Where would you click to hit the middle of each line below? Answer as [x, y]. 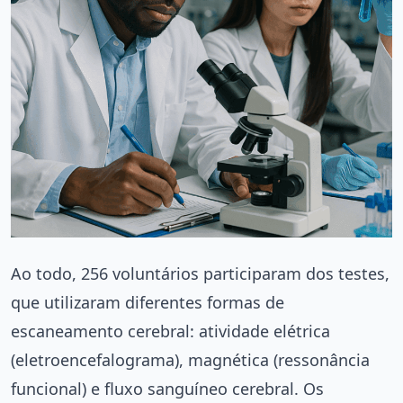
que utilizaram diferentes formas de [148, 302]
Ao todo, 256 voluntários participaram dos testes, [200, 273]
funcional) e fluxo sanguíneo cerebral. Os [167, 388]
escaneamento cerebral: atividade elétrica [170, 331]
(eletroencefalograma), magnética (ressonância [190, 359]
